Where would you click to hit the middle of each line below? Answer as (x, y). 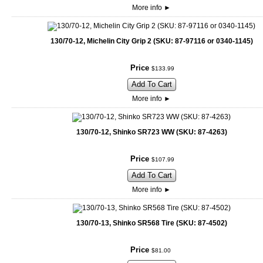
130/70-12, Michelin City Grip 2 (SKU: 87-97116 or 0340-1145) (151, 41)
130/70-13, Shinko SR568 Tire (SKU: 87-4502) (151, 223)
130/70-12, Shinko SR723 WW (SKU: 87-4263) (151, 132)
